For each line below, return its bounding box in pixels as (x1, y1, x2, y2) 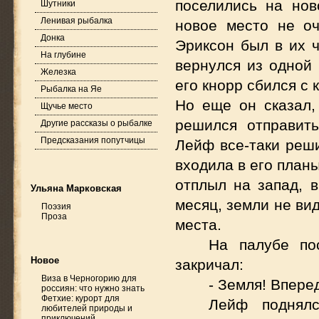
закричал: (175, 256, 244, 273)
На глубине (41, 50, 86, 60)
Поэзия (41, 202, 71, 211)
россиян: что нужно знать (41, 283, 145, 293)
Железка (41, 67, 76, 77)
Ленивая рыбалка (41, 16, 113, 26)
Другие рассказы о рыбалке (41, 118, 152, 128)
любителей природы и (41, 303, 132, 313)
